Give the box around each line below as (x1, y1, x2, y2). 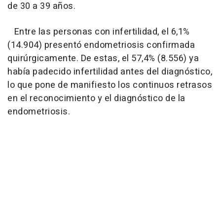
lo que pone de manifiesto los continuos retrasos (7, 78, 212, 92)
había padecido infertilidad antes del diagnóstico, (7, 65, 212, 78)
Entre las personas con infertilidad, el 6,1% (7, 25, 190, 38)
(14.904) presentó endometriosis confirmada (7, 38, 195, 52)
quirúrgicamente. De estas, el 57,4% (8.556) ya (7, 51, 199, 65)
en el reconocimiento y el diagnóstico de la (7, 91, 185, 105)
